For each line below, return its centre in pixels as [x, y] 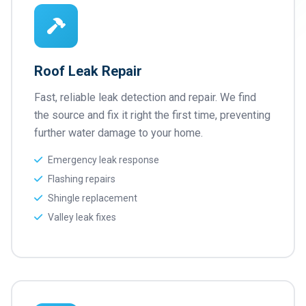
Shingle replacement [93, 198]
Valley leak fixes [82, 217]
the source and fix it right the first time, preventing [152, 115]
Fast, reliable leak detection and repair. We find [145, 97]
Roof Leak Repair [88, 71]
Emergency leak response [103, 160]
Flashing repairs [82, 179]
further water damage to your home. [119, 133]
